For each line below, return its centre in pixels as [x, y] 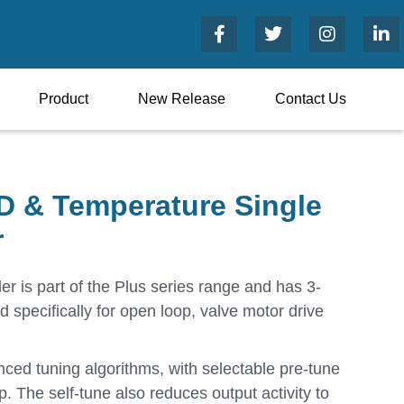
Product [64, 99]
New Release [182, 99]
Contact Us [311, 99]
